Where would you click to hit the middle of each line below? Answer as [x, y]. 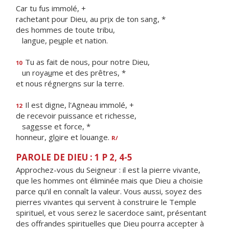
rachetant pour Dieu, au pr [62, 19]
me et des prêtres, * [89, 73]
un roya [32, 73]
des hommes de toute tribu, [65, 30]
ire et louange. [85, 137]
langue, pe [37, 40]
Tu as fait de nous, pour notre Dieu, [86, 62]
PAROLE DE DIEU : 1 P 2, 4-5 [74, 157]
